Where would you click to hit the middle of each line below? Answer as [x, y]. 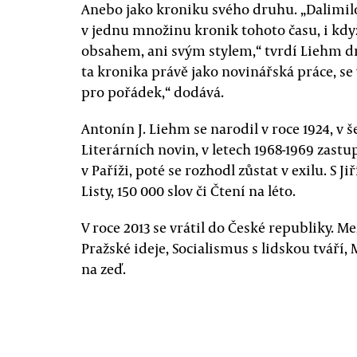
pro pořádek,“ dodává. [153, 92]
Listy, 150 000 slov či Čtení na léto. [188, 190]
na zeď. [104, 269]
